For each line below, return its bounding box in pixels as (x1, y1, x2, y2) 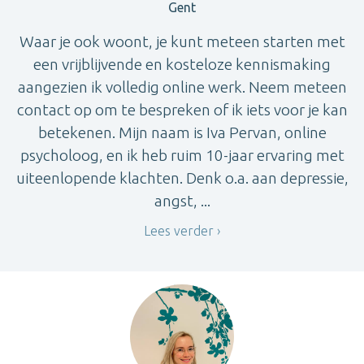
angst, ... (154, 191, 210, 210)
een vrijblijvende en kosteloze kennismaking (33, 54, 331, 73)
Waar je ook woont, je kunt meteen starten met (19, 32, 345, 50)
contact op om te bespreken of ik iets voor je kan (16, 100, 348, 119)
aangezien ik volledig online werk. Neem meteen (17, 77, 347, 96)
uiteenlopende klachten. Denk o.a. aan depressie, (15, 168, 349, 187)
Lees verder (144, 223, 214, 238)
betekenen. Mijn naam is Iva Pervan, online (37, 123, 327, 141)
